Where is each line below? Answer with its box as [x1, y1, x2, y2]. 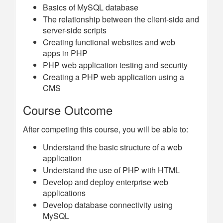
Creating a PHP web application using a [43, 71, 184, 83]
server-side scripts [43, 24, 107, 36]
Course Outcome [23, 101, 112, 118]
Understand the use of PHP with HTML [43, 164, 180, 176]
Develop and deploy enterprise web [43, 176, 168, 188]
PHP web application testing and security [43, 59, 188, 71]
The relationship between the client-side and [43, 13, 199, 25]
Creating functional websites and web [43, 36, 175, 48]
